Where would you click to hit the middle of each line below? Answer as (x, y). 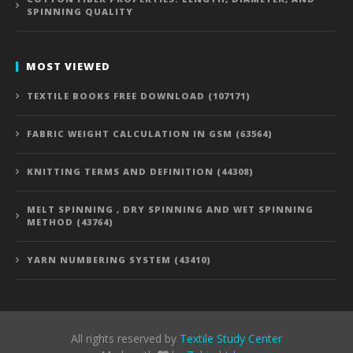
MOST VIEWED (68, 67)
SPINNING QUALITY (80, 12)
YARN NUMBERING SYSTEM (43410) (119, 260)
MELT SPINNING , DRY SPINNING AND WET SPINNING (170, 210)
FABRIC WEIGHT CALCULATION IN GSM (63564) (150, 134)
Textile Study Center (231, 339)
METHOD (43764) (70, 222)
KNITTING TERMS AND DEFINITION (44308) (140, 172)
